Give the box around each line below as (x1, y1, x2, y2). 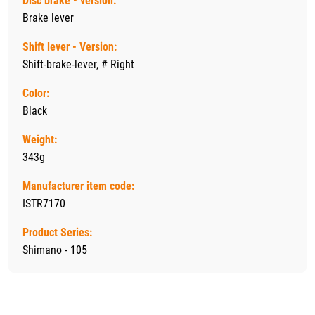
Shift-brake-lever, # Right (22, 58, 134, 72)
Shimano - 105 (22, 243, 87, 257)
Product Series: (22, 226, 92, 240)
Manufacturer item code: (22, 179, 134, 193)
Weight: (22, 133, 57, 147)
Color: (22, 86, 49, 101)
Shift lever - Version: (22, 40, 117, 54)
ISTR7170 (22, 197, 65, 211)
